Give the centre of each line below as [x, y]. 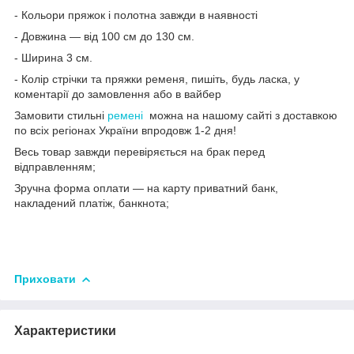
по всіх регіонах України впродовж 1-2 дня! [125, 130]
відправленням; [55, 166]
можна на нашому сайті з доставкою [240, 115]
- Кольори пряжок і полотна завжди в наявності [136, 15]
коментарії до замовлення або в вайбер [118, 94]
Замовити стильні [61, 115]
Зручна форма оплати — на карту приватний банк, [146, 188]
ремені [125, 115]
